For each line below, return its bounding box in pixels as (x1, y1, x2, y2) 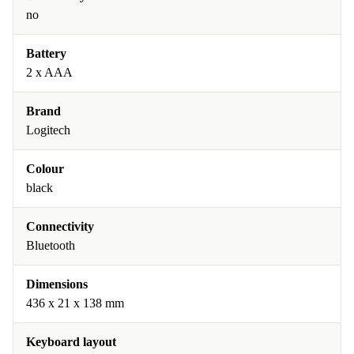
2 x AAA (26, 66, 73, 79)
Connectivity (26, 220, 94, 233)
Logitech (26, 123, 70, 137)
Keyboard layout (26, 335, 116, 348)
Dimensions (26, 277, 88, 291)
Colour (26, 162, 64, 175)
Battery (26, 47, 66, 60)
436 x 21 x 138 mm (26, 296, 124, 310)
